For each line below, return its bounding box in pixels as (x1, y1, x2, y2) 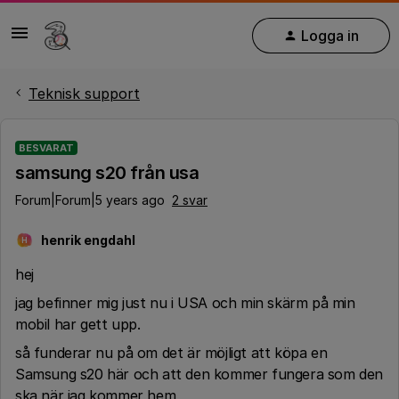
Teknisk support (28, 85, 140, 102)
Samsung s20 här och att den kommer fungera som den (15, 365, 384, 383)
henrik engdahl (41, 232, 135, 248)
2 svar (172, 192, 208, 208)
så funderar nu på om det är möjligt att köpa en (15, 344, 328, 362)
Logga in (301, 26, 359, 45)
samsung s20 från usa (15, 162, 199, 183)
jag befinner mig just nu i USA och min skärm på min (15, 294, 355, 312)
